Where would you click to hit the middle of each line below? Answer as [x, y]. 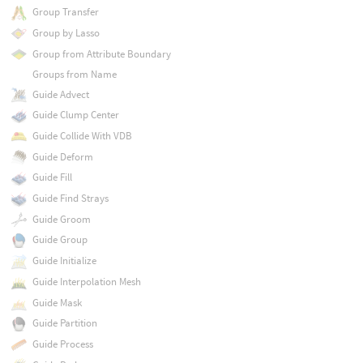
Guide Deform [62, 156]
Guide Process [62, 344]
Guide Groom [61, 219]
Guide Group [60, 240]
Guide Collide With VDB [82, 135]
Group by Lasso [66, 32]
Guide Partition [64, 323]
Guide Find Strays [70, 199]
